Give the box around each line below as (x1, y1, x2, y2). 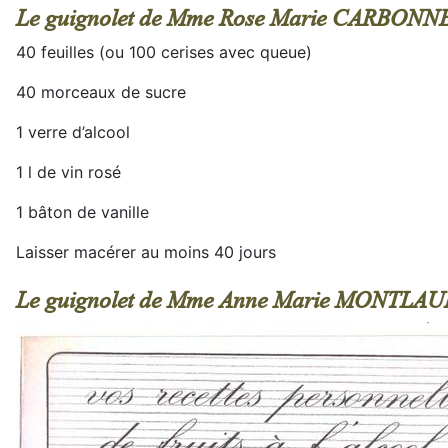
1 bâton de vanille (16, 202, 149, 222)
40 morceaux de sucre (16, 82, 186, 102)
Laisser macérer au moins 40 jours (16, 242, 276, 262)
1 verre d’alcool (16, 122, 130, 142)
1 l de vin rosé (16, 162, 121, 182)
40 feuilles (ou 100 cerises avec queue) (16, 42, 312, 62)
